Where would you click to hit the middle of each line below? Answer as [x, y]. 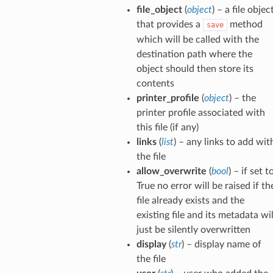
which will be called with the [197, 39]
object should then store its [195, 69]
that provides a [169, 24]
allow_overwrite [171, 171]
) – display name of [221, 244]
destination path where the [194, 54]
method [245, 24]
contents [155, 83]
